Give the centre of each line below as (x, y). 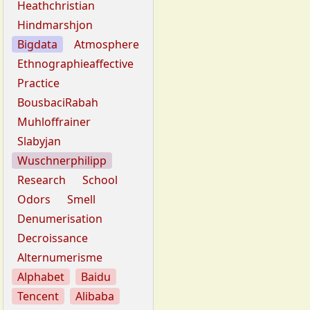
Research (42, 180)
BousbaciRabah (58, 103)
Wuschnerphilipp (62, 161)
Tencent (38, 297)
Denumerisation (60, 219)
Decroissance (53, 238)
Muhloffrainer (54, 122)
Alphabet (41, 277)
